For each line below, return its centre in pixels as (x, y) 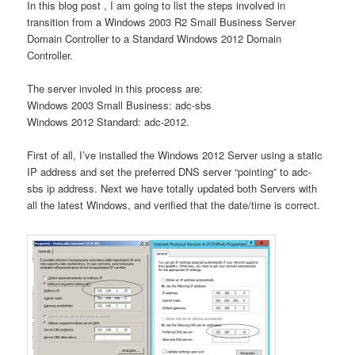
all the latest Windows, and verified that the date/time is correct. (174, 205)
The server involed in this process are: (115, 89)
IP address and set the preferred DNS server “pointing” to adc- (170, 172)
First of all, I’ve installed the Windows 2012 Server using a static (175, 155)
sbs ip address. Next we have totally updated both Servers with (172, 189)
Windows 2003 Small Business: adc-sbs (120, 105)
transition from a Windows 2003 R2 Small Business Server (162, 21)
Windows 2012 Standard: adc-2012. (109, 122)
